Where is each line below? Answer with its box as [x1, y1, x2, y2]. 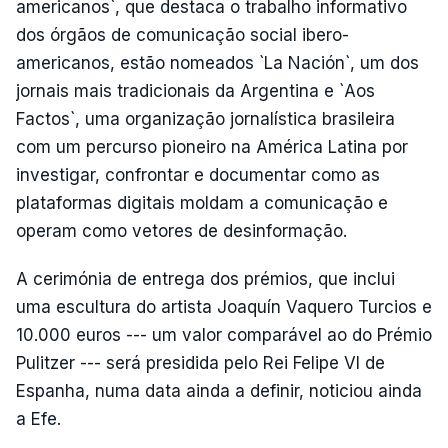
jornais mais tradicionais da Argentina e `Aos [16, 81, 375, 101]
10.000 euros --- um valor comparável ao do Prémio [16, 325, 432, 345]
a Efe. [16, 409, 61, 429]
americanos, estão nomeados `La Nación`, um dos [16, 53, 419, 73]
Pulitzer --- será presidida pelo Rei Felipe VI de [16, 353, 385, 373]
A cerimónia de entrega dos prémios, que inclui [16, 269, 395, 289]
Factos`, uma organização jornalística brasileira [16, 109, 395, 129]
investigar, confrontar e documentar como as [16, 165, 380, 185]
